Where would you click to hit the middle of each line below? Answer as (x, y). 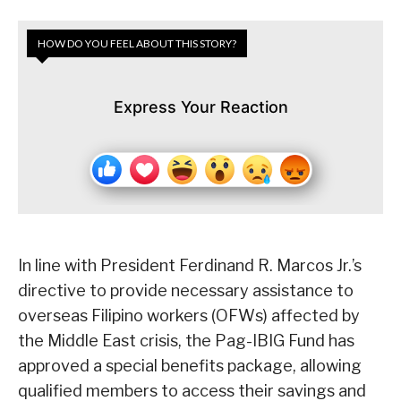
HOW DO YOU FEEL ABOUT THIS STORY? (137, 44)
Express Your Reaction (200, 107)
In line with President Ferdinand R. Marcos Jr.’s (190, 266)
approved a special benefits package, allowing (190, 366)
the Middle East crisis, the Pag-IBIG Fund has (186, 341)
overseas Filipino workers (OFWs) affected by (189, 316)
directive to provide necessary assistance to (186, 291)
